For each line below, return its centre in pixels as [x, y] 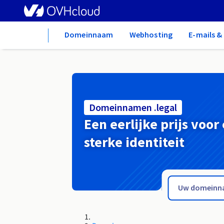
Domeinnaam [89, 34]
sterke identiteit [134, 142]
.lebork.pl [22, 150]
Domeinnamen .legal [133, 107]
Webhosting [151, 34]
